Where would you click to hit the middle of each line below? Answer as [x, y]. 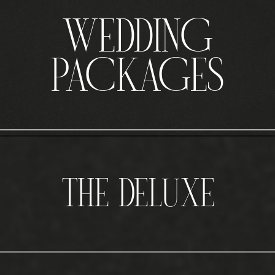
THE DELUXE [138, 197]
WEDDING [137, 41]
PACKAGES [137, 80]
